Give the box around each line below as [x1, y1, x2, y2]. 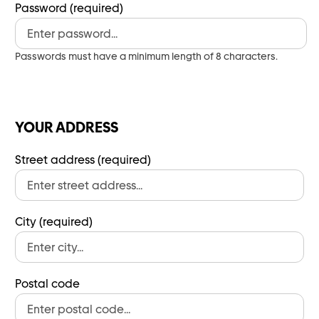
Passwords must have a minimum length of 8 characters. [15, 51, 278, 62]
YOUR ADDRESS [15, 119, 118, 136]
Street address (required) [15, 153, 151, 167]
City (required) [15, 215, 93, 229]
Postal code [15, 277, 80, 291]
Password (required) [15, 1, 123, 15]
